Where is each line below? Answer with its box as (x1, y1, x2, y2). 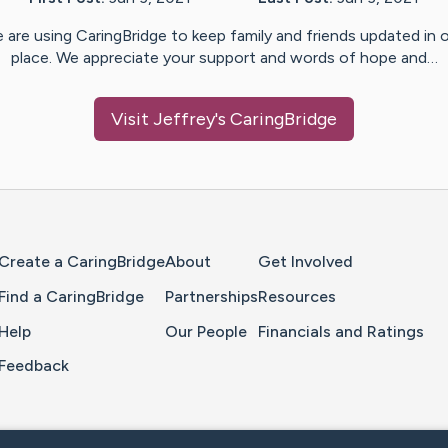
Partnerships (165, 286, 258, 306)
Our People (165, 321, 247, 341)
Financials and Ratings (258, 321, 424, 341)
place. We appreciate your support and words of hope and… (10, 48, 438, 68)
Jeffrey (153, 108, 215, 131)
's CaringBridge (215, 108, 337, 131)
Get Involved (258, 252, 353, 272)
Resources (258, 286, 336, 306)
